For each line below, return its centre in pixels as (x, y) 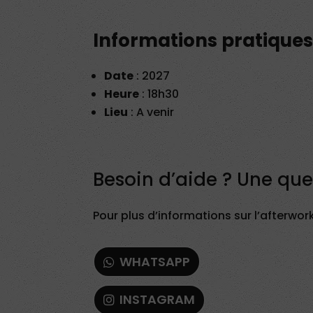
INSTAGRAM (157, 300)
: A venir (151, 112)
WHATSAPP (154, 261)
